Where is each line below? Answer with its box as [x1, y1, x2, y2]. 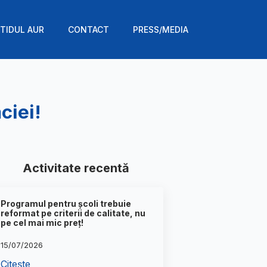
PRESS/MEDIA [133, 24, 188, 35]
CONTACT [68, 24, 109, 35]
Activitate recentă [23, 161, 129, 175]
